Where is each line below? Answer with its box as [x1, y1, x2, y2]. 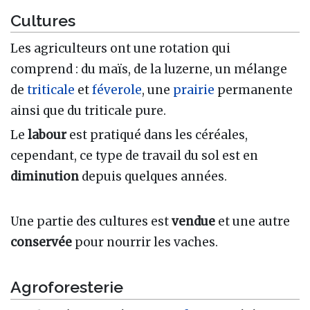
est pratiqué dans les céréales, [66, 127, 248, 143]
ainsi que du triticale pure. [10, 103, 166, 118]
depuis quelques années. [79, 169, 227, 185]
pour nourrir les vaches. [72, 235, 218, 250]
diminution [10, 169, 79, 185]
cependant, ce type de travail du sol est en [10, 148, 258, 164]
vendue [172, 214, 215, 230]
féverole [92, 82, 142, 98]
